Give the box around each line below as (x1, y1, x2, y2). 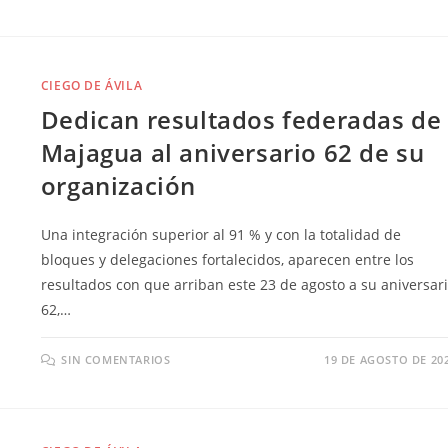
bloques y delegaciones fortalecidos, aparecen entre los (40, 249, 414, 269)
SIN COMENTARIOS (61, 351, 171, 367)
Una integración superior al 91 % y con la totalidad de (40, 224, 401, 244)
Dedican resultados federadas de (40, 102, 442, 136)
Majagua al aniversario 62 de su (40, 135, 425, 169)
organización (40, 168, 197, 202)
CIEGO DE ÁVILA (40, 76, 143, 94)
